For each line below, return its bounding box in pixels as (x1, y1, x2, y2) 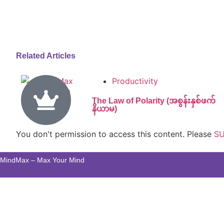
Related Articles (16, 51, 75, 60)
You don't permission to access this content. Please (16, 128, 214, 139)
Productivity (112, 75, 158, 86)
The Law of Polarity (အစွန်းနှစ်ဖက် (92, 96, 216, 105)
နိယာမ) (92, 104, 117, 113)
